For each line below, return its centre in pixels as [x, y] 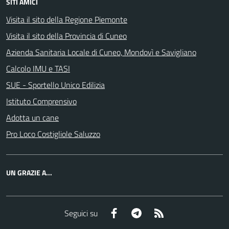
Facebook [135, 212]
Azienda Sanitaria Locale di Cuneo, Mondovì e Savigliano [101, 52]
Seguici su [81, 213]
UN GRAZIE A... [29, 173]
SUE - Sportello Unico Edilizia [55, 85]
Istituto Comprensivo [41, 101]
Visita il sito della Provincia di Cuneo [66, 36]
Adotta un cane [32, 118]
